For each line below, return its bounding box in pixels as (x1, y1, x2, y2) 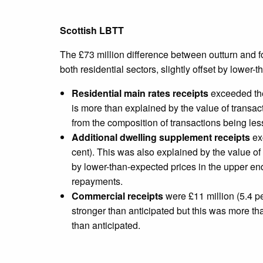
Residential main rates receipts (72, 86, 208, 100)
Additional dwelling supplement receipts (72, 130, 250, 144)
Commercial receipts (72, 189, 163, 203)
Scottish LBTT (60, 23, 124, 38)
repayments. (72, 174, 123, 188)
